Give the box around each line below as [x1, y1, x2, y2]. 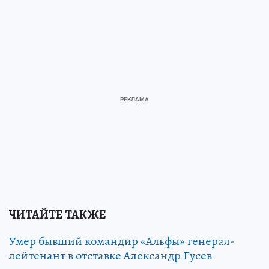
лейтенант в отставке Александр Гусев [9, 247, 212, 264]
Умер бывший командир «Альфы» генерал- [9, 233, 235, 250]
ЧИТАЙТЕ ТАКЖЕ [9, 207, 106, 223]
